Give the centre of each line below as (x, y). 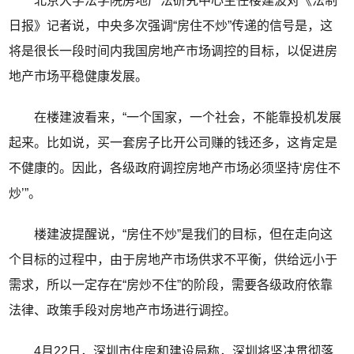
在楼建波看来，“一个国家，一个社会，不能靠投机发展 (175, 118)
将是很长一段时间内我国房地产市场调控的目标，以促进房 (173, 51)
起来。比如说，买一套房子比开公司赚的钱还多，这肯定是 (173, 143)
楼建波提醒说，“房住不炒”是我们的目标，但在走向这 (171, 235)
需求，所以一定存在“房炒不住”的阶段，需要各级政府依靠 (171, 285)
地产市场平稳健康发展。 (79, 77)
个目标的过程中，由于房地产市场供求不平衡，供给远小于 (173, 260)
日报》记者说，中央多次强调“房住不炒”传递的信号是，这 (171, 26)
